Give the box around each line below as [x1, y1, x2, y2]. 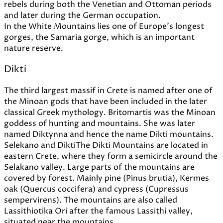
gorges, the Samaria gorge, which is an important [4, 32, 195, 43]
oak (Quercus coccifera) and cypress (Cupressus [4, 183, 189, 195]
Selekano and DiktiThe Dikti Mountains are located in [4, 139, 208, 151]
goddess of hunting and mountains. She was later [4, 117, 195, 129]
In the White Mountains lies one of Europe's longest [4, 21, 204, 32]
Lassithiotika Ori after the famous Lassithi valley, [4, 205, 193, 217]
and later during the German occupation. [4, 10, 161, 21]
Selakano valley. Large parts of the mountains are [4, 161, 195, 173]
